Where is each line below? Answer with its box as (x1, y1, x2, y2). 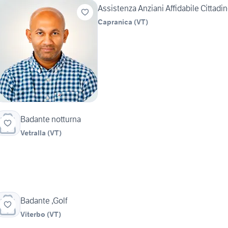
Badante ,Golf (20, 195, 67, 206)
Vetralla (20, 128, 46, 138)
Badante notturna (20, 114, 81, 125)
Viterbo (20, 210, 45, 219)
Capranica (98, 17, 132, 27)
